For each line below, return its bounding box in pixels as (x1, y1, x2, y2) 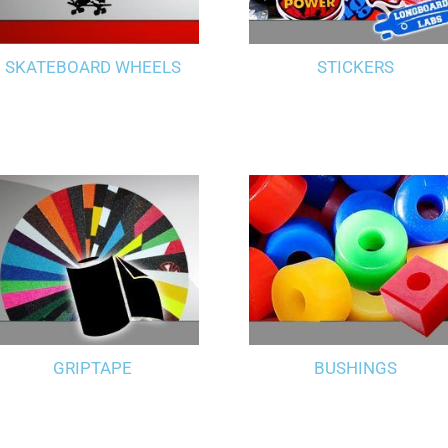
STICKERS (316, 56, 394, 77)
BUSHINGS (313, 357, 397, 378)
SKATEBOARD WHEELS (4, 56, 181, 77)
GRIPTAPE (53, 357, 133, 378)
